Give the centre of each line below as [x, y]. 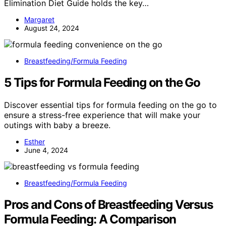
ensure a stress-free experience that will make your [102, 115]
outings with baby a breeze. [57, 125]
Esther [35, 141]
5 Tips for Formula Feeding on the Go [102, 82]
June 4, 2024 [46, 150]
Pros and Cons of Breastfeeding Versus [108, 204]
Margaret [39, 19]
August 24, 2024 [52, 28]
